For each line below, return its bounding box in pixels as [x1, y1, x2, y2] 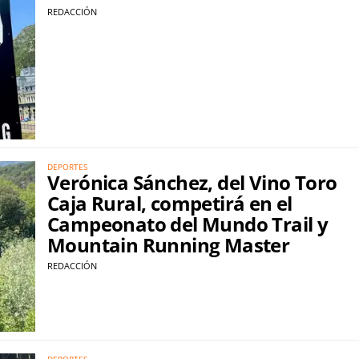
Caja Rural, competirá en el [47, 190, 292, 217]
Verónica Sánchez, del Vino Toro [47, 169, 337, 196]
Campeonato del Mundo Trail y [47, 211, 329, 238]
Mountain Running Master [47, 232, 290, 259]
